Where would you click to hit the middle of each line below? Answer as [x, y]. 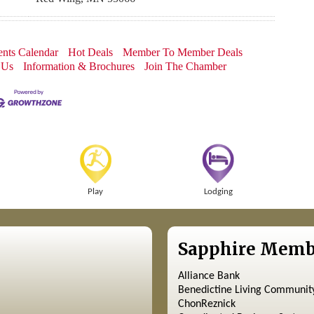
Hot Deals [91, 53]
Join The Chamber [186, 67]
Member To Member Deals [183, 53]
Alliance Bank [209, 277]
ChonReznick [206, 305]
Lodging [219, 192]
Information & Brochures [79, 67]
